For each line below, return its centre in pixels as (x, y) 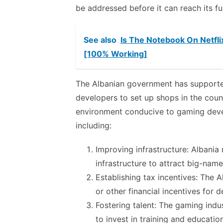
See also (100, 40)
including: (94, 125)
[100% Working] (115, 54)
